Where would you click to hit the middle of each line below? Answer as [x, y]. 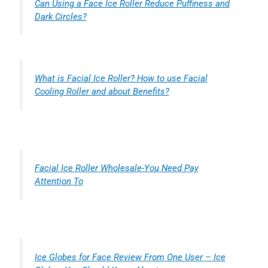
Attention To [59, 181]
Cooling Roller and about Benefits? [102, 92]
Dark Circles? [60, 17]
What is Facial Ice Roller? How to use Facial [121, 79]
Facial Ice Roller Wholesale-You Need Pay [116, 168]
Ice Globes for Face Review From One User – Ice [130, 257]
